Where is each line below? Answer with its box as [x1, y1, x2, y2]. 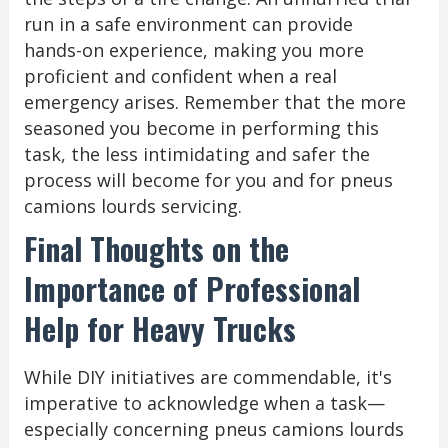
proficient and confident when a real [23, 63, 337, 88]
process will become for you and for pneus [23, 167, 393, 192]
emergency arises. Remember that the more [23, 89, 406, 114]
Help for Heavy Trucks [23, 305, 296, 351]
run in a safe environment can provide [23, 11, 353, 36]
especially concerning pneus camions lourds [23, 416, 404, 441]
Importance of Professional [23, 265, 360, 311]
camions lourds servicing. [23, 193, 242, 218]
